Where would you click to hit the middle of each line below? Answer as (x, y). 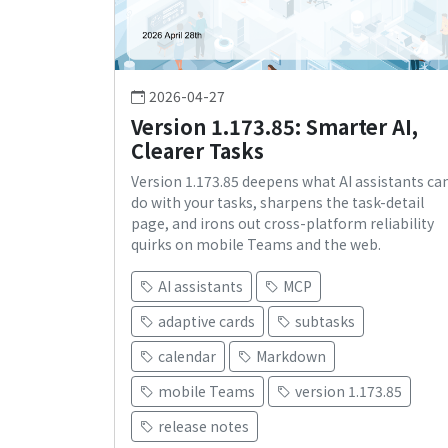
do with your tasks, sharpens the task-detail (277, 202)
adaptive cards (206, 321)
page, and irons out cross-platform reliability (282, 223)
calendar (187, 356)
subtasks (325, 321)
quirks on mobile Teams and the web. (256, 244)
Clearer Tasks (197, 151)
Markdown (291, 356)
